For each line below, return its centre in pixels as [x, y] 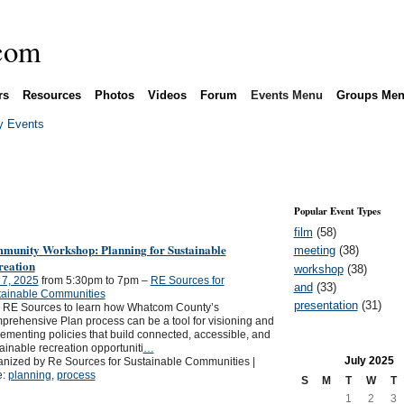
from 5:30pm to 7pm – [94, 281]
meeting [314, 251]
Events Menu [286, 95]
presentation [326, 306]
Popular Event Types [337, 211]
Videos [167, 95]
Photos [114, 95]
